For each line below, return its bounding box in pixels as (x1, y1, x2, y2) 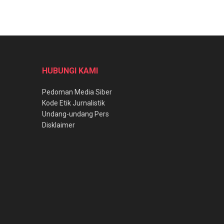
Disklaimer (41, 120, 75, 129)
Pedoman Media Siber (41, 87, 112, 96)
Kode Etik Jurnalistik (41, 98, 105, 107)
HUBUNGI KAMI (41, 65, 98, 75)
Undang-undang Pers (41, 109, 109, 118)
